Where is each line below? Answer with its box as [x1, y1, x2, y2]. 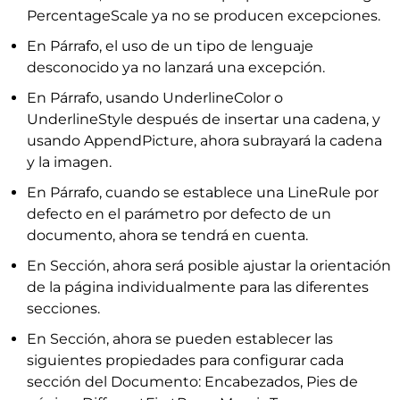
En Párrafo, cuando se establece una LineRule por [27, 184, 379, 201]
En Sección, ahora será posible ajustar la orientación [27, 257, 391, 274]
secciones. [27, 300, 100, 317]
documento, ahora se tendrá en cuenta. [27, 227, 308, 244]
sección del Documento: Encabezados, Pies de [27, 373, 358, 390]
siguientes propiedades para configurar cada [27, 352, 344, 369]
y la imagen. [27, 154, 112, 171]
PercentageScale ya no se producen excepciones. [27, 7, 380, 24]
